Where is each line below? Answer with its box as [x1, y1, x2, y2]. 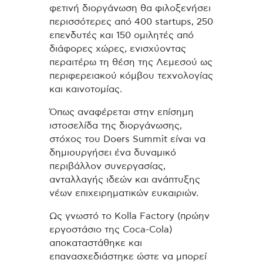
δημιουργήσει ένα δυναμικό [49, 148, 176, 158]
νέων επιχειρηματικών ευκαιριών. [49, 188, 198, 198]
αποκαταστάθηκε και [49, 238, 142, 248]
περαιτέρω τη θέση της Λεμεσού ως [49, 58, 213, 68]
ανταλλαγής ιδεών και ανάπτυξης [49, 175, 200, 185]
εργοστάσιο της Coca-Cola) [49, 224, 172, 234]
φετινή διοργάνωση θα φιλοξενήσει [49, 4, 211, 14]
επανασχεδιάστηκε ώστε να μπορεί [49, 251, 207, 261]
